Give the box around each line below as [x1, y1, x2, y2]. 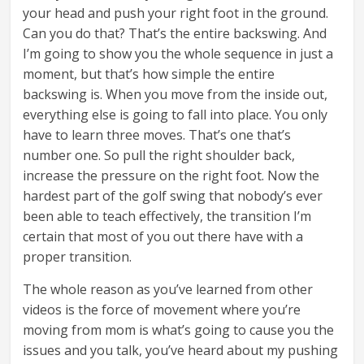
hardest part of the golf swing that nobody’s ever [23, 187, 323, 206]
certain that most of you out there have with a [23, 227, 304, 246]
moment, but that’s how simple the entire [23, 65, 275, 84]
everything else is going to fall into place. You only [23, 106, 328, 124]
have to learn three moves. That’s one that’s [23, 126, 292, 145]
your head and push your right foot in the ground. [23, 4, 329, 23]
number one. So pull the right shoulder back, [23, 146, 296, 165]
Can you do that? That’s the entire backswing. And [23, 24, 327, 43]
